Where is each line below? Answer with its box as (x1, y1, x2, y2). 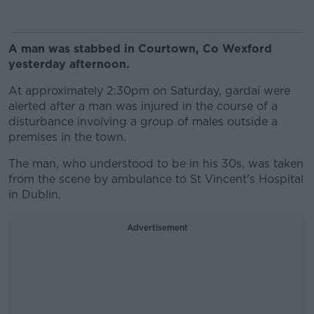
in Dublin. (8, 188, 61, 201)
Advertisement (126, 222, 188, 233)
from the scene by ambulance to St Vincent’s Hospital (8, 172, 303, 186)
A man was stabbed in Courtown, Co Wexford (8, 42, 272, 55)
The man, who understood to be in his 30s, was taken (8, 157, 303, 170)
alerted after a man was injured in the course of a (8, 100, 278, 113)
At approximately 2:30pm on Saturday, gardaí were (8, 84, 290, 97)
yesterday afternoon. (8, 57, 130, 71)
